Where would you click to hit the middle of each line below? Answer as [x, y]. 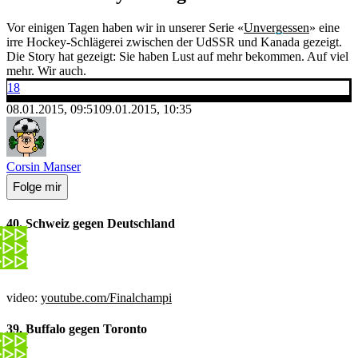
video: [24, 298]
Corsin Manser [44, 166]
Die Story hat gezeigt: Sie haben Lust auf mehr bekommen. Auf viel [177, 56]
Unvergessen [276, 27]
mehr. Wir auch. [46, 70]
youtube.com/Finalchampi [106, 298]
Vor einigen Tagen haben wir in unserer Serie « [125, 27]
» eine [324, 27]
